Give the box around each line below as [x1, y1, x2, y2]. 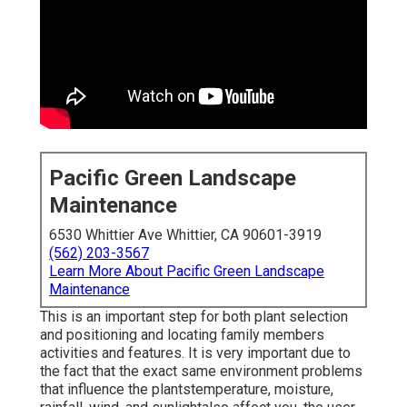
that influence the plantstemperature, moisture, [40, 381, 333, 399]
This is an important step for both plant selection [40, 308, 348, 326]
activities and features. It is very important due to [40, 344, 351, 362]
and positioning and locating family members [40, 326, 324, 344]
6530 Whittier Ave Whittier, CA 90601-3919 [49, 226, 322, 244]
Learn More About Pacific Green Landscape [49, 263, 324, 281]
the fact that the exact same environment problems [40, 362, 362, 381]
